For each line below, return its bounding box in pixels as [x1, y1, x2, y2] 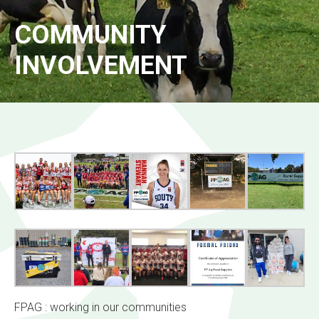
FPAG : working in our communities [14, 300, 187, 315]
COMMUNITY [14, 19, 167, 50]
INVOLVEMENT [14, 50, 187, 80]
